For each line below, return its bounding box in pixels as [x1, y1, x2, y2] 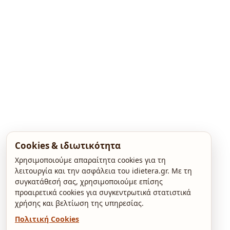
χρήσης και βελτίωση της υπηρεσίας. [15, 198, 144, 208]
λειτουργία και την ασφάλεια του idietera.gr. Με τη [15, 166, 192, 176]
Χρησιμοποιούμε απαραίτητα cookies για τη [15, 155, 166, 165]
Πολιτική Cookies [15, 214, 79, 224]
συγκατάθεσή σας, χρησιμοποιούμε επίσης [15, 177, 163, 186]
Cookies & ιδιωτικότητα [15, 140, 121, 151]
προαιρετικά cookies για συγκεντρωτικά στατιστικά [15, 187, 191, 197]
